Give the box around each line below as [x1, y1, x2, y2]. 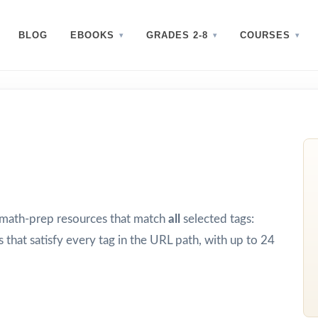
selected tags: [180, 213, 254, 225]
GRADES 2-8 [146, 30, 208, 40]
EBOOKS [70, 30, 114, 40]
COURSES [240, 30, 290, 40]
